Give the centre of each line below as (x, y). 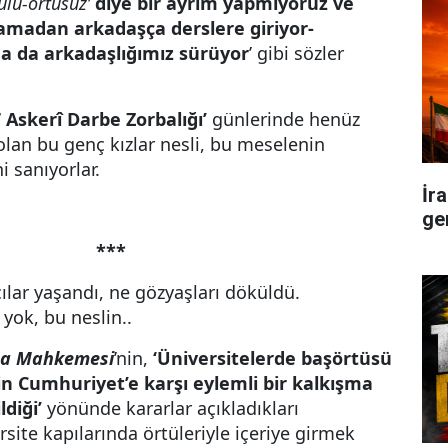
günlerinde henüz (283, 119)
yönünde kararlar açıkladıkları (170, 408)
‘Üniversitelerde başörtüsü (272, 358)
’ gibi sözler (296, 53)
